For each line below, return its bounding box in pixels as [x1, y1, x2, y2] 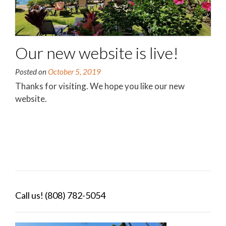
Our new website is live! [15, 43, 179, 63]
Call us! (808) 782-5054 [15, 190, 105, 201]
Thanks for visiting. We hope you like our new [15, 81, 185, 92]
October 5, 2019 [48, 67, 101, 77]
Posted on [15, 67, 48, 77]
